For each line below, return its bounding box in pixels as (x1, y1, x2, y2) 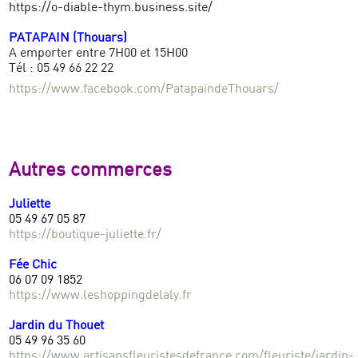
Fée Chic (9, 260, 58, 272)
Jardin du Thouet (9, 320, 105, 333)
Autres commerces (9, 162, 173, 181)
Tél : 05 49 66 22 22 (9, 63, 114, 76)
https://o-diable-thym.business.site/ (9, 2, 213, 15)
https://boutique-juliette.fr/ (9, 229, 162, 242)
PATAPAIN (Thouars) (9, 33, 128, 46)
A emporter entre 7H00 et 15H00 (9, 48, 189, 61)
